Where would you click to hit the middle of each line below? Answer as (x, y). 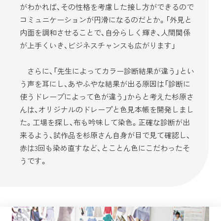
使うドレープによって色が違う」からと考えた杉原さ (107, 96)
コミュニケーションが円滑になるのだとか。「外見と (106, 19)
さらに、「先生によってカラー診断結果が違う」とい (107, 71)
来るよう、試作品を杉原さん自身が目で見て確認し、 (105, 135)
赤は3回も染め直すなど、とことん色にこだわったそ (105, 148)
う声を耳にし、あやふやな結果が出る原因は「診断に (105, 84)
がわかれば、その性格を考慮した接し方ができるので (107, 7)
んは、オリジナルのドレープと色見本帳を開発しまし (107, 109)
